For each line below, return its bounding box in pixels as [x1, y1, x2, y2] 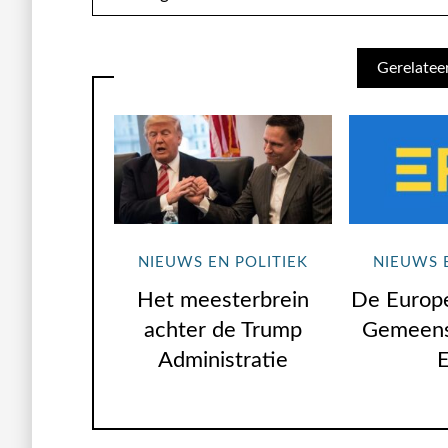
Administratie [158, 348, 289, 371]
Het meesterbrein [137, 288, 310, 311]
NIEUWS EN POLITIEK [138, 255, 309, 271]
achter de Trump [144, 318, 303, 341]
